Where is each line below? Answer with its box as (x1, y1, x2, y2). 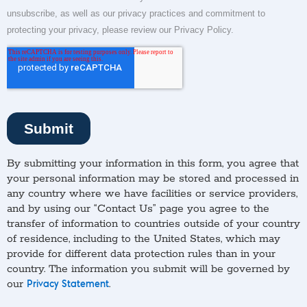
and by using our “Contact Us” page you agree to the (7, 201, 269, 216)
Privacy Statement (27, 280, 109, 289)
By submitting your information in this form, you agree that (7, 156, 299, 171)
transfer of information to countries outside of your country (7, 217, 300, 231)
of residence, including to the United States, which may (7, 232, 280, 246)
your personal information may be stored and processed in (7, 171, 299, 186)
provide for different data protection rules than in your (7, 247, 275, 261)
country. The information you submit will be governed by (7, 262, 290, 276)
